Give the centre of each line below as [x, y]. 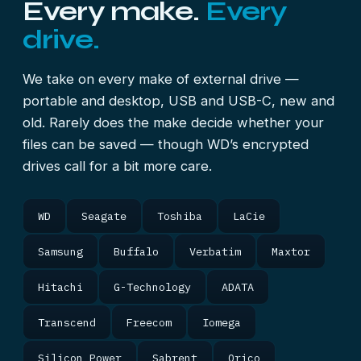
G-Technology [152, 287]
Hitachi [60, 287]
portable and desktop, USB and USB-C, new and [178, 101]
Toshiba [180, 216]
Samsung [60, 251]
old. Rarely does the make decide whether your [173, 122]
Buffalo [136, 251]
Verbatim [215, 251]
